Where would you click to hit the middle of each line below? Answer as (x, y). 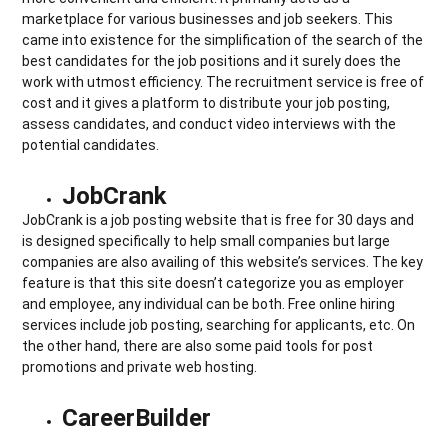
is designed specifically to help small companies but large (206, 240)
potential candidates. (91, 144)
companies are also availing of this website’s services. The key (223, 261)
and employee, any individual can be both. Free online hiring (209, 303)
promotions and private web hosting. (140, 366)
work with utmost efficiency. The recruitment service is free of (223, 81)
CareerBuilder (137, 417)
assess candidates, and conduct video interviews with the (209, 123)
